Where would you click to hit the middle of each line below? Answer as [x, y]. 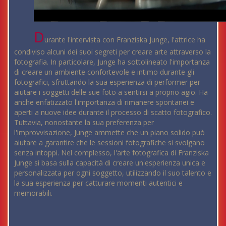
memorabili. [33, 193]
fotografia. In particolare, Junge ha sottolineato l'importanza [112, 62]
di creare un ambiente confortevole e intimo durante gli [104, 72]
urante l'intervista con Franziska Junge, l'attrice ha [125, 39]
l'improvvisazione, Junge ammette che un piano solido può [109, 132]
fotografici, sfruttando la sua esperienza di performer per [107, 82]
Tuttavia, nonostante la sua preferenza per [84, 122]
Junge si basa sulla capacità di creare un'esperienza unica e [110, 162]
